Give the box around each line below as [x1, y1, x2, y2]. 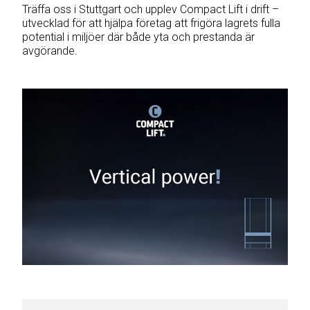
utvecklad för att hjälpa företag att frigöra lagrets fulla [22, 16, 280, 30]
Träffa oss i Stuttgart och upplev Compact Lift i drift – [22, 2, 279, 16]
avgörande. [22, 44, 77, 57]
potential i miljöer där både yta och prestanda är [22, 30, 255, 44]
